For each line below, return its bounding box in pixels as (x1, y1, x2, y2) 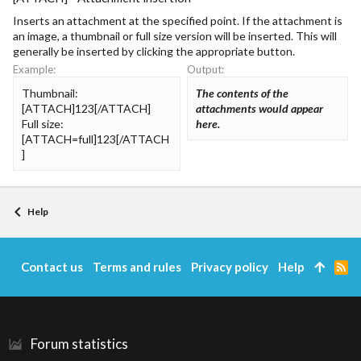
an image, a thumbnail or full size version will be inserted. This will (13, 29, 337, 43)
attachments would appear (196, 101, 323, 115)
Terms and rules (92, 259, 181, 275)
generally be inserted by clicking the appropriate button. (13, 44, 295, 58)
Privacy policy (190, 259, 268, 275)
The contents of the (196, 85, 288, 100)
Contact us (20, 259, 83, 275)
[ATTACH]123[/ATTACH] (22, 101, 151, 115)
